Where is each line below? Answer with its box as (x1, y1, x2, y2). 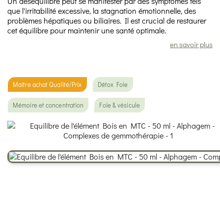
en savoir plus (170, 39, 213, 49)
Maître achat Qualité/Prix (13, 81, 82, 88)
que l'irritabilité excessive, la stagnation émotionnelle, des (7, 5, 196, 16)
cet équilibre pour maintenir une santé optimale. (7, 25, 166, 35)
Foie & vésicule (99, 101, 140, 109)
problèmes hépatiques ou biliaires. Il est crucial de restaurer (7, 15, 206, 26)
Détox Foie (97, 81, 128, 88)
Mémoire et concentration (13, 101, 84, 109)
